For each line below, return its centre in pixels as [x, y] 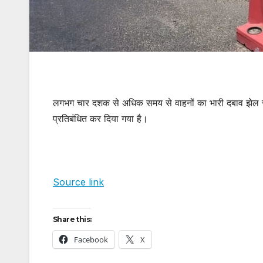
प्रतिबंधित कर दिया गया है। [100, 118]
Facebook [91, 239]
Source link [78, 182]
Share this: [72, 219]
